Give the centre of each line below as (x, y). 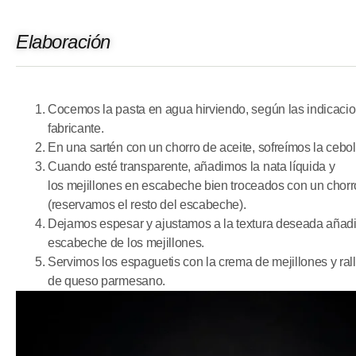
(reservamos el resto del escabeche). (147, 204)
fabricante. (76, 128)
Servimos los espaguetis (116, 261)
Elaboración (63, 41)
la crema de (238, 261)
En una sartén (87, 147)
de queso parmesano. (106, 281)
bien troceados (246, 185)
